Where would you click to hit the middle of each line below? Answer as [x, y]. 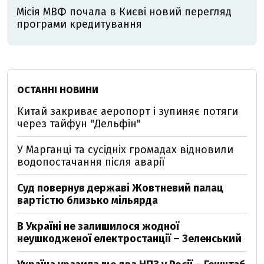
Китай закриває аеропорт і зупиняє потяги [128, 111]
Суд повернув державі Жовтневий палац [120, 188]
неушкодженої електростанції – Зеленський [129, 239]
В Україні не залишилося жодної [98, 226]
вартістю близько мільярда [88, 200]
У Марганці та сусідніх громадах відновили [125, 150]
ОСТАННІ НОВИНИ [58, 90]
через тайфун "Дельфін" [79, 124]
